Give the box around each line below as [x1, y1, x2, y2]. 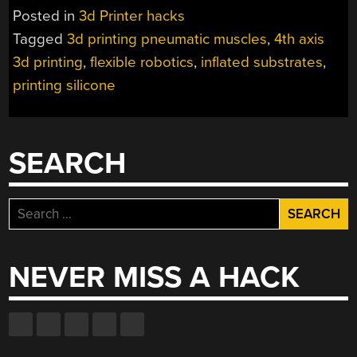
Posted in [13, 6, 80, 25]
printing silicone [13, 76, 116, 94]
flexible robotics [90, 53, 194, 71]
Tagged [13, 29, 68, 48]
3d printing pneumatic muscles [67, 29, 268, 48]
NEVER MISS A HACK [9, 260, 300, 296]
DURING [237, 56, 287, 73]
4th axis [274, 29, 325, 48]
